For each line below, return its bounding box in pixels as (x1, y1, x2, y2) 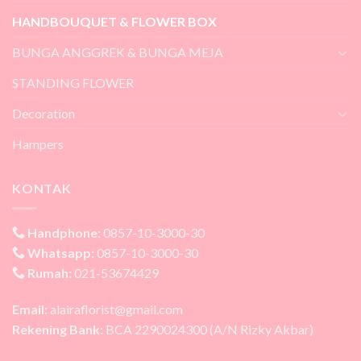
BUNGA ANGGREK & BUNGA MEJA (12, 44, 223, 60)
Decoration (12, 106, 75, 122)
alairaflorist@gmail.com (48, 301, 183, 317)
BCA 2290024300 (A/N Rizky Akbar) (103, 322, 313, 338)
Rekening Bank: (12, 322, 103, 338)
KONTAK (12, 180, 72, 197)
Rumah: (27, 264, 72, 280)
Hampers (12, 136, 64, 152)
